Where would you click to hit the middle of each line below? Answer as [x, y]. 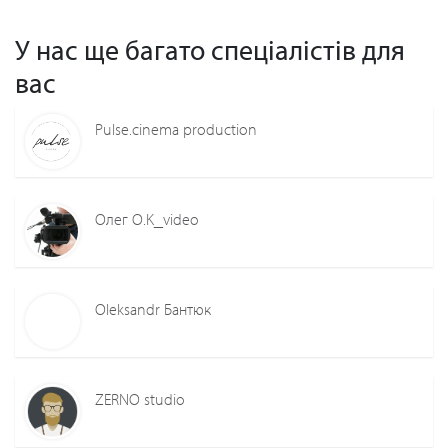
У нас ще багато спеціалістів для [210, 49]
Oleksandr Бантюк [153, 308]
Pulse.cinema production [176, 128]
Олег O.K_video [147, 218]
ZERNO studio [140, 398]
